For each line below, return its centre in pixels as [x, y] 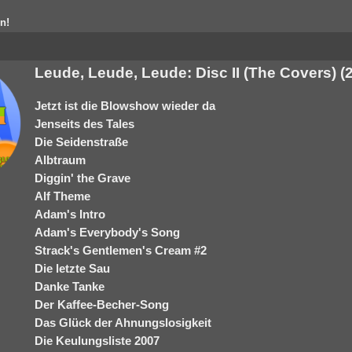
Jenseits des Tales [84, 124]
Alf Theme [62, 196]
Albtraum [60, 160]
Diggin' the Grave [82, 178]
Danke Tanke [70, 286]
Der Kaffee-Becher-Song [102, 304]
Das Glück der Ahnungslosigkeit [123, 323]
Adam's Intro [70, 214]
